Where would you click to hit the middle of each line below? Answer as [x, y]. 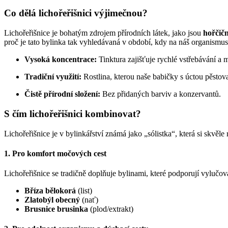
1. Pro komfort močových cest [55, 153]
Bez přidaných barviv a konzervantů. [161, 94]
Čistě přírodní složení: [62, 94]
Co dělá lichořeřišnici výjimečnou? [76, 13]
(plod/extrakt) [111, 209]
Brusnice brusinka [56, 209]
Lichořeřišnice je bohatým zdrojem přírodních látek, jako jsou [104, 33]
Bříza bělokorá [50, 191]
